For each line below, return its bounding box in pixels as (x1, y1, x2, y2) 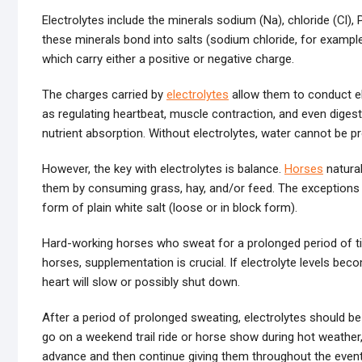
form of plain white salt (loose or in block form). (42, 200, 297, 215)
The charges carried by (42, 87, 166, 102)
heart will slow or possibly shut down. (42, 275, 240, 289)
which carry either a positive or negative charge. (42, 52, 294, 66)
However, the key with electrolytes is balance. (42, 162, 284, 176)
